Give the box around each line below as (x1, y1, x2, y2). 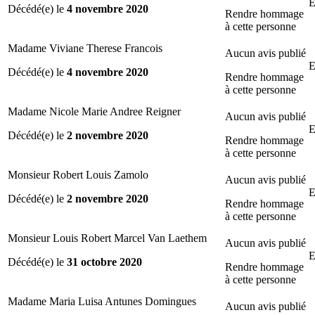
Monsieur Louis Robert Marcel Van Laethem (8, 231, 207, 244)
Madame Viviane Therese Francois (8, 41, 162, 54)
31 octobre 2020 (67, 255, 142, 268)
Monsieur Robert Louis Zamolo (8, 168, 148, 181)
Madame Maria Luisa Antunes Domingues (8, 295, 196, 307)
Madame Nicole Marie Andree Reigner (8, 105, 181, 117)
